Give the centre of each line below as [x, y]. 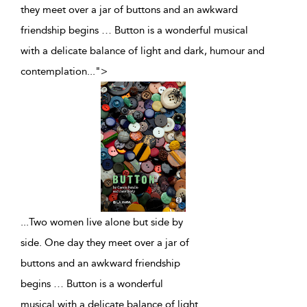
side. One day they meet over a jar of [105, 243]
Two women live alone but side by [106, 222]
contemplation [54, 71]
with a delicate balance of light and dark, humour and [143, 51]
